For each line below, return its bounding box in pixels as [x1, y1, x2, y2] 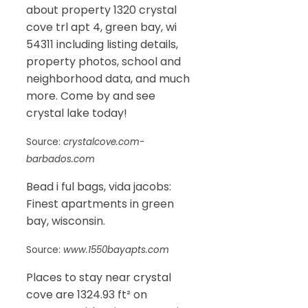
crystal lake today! [26, 104, 127, 121]
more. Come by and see [26, 87, 155, 104]
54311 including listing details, [26, 36, 178, 52]
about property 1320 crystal [26, 1, 177, 18]
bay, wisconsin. [26, 212, 105, 229]
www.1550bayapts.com [63, 243, 169, 256]
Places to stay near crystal [26, 269, 171, 285]
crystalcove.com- [63, 135, 144, 148]
